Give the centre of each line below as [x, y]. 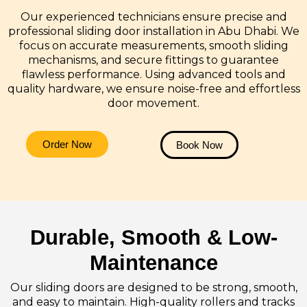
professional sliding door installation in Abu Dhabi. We [153, 31]
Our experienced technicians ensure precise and [153, 16]
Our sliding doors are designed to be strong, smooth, [153, 287]
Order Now [67, 144]
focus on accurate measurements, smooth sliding [153, 45]
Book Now [199, 145]
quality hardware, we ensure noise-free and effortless [153, 88]
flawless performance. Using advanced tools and [153, 74]
